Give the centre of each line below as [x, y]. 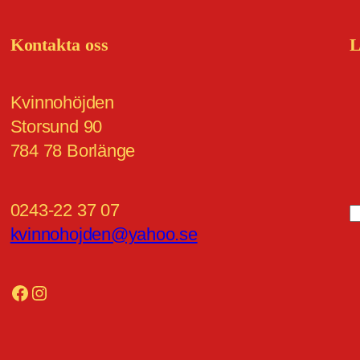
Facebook [14, 292]
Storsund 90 [56, 126]
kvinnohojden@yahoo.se [104, 234]
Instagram [37, 292]
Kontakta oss [59, 44]
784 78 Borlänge [73, 150]
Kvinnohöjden [62, 102]
